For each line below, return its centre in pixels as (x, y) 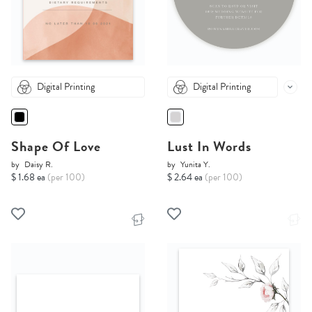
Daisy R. (39, 165)
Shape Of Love (56, 147)
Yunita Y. (195, 165)
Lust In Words (209, 147)
